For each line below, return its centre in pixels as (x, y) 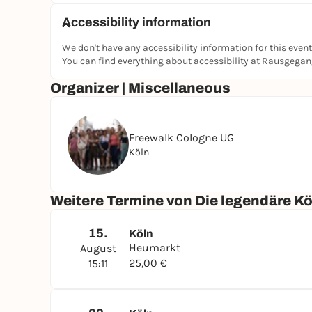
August (98, 248)
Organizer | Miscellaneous (140, 88)
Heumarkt (155, 248)
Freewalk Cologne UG (181, 137)
